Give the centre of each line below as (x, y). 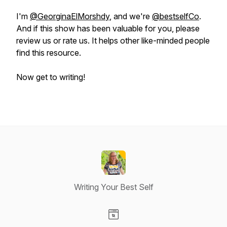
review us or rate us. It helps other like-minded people (113, 41)
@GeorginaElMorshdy (70, 16)
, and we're (131, 16)
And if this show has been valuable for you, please (108, 28)
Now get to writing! (52, 77)
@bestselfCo (176, 16)
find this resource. (51, 53)
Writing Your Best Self (113, 187)
